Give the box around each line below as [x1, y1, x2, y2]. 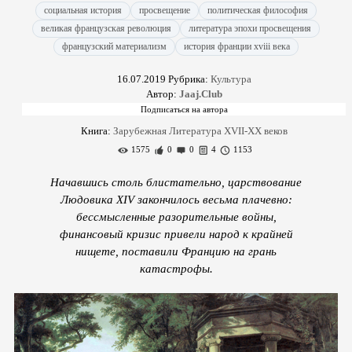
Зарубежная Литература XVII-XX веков [112, 125, 288, 137]
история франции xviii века [184, 41, 290, 52]
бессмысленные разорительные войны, [75, 210, 277, 223]
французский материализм [62, 41, 167, 52]
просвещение [139, 5, 190, 16]
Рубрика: [165, 73, 211, 85]
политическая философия [207, 5, 308, 16]
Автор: [145, 88, 179, 100]
